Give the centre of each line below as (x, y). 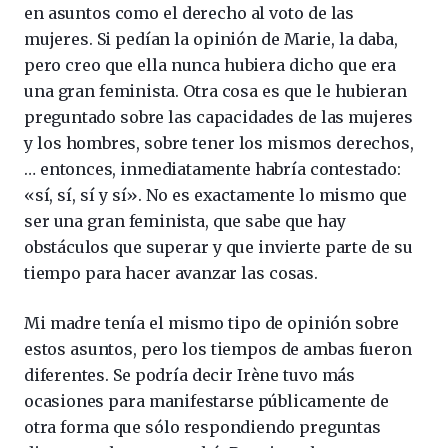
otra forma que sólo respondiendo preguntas (202, 427)
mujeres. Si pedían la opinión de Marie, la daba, (211, 39)
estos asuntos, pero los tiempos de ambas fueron (218, 349)
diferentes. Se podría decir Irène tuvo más (189, 375)
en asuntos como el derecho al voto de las (189, 13)
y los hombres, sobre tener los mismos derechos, (219, 143)
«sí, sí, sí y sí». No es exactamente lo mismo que (216, 195)
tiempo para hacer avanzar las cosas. (171, 273)
